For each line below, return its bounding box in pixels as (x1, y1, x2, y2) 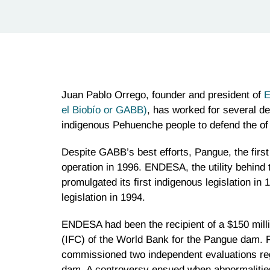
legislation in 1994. (61, 192, 145, 204)
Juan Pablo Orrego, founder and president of (61, 89, 264, 101)
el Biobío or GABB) (61, 104, 147, 116)
